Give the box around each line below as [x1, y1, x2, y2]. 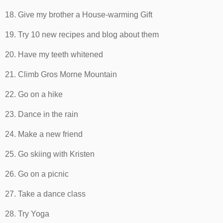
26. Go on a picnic [5, 169, 69, 178]
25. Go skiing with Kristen [5, 149, 95, 158]
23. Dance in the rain [5, 110, 78, 118]
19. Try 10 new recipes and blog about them [5, 30, 159, 39]
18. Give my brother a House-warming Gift [5, 10, 152, 19]
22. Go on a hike [5, 90, 63, 99]
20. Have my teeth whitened [5, 50, 103, 59]
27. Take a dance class [5, 189, 86, 198]
